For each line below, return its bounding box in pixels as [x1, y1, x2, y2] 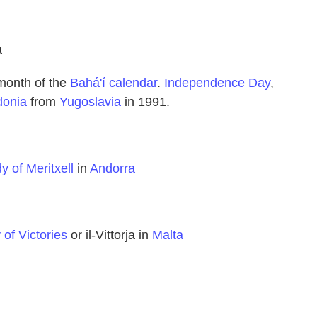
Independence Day [164, 75, 270, 90]
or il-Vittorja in [67, 227, 152, 242]
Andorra [90, 161, 135, 175]
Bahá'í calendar [70, 75, 157, 90]
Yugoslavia [59, 94, 121, 109]
